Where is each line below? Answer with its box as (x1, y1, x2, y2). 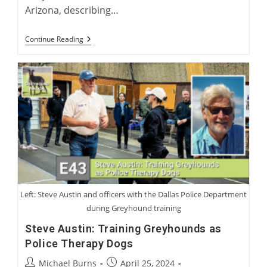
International (83, 62, 135, 74)
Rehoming (83, 81, 124, 93)
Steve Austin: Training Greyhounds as (25, 222, 222, 235)
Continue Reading (25, 34, 84, 45)
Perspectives (83, 43, 133, 55)
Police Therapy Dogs (25, 237, 133, 250)
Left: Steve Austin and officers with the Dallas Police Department (20, 189, 247, 200)
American (83, 33, 122, 45)
